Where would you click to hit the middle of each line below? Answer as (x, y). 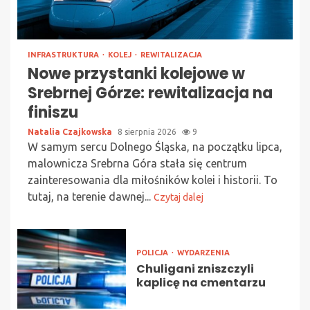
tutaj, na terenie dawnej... (91, 197)
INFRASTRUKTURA (64, 55)
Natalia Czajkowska (71, 132)
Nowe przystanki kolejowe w (136, 74)
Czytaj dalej (179, 198)
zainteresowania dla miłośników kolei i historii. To (153, 180)
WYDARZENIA (203, 253)
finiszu (53, 113)
